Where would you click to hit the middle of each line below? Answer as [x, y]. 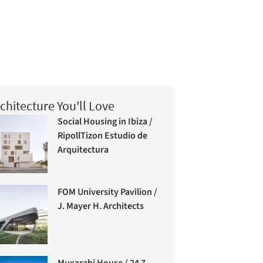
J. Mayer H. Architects [101, 206]
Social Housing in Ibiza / [105, 121]
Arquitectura [83, 149]
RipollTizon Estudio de [103, 135]
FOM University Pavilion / [108, 192]
